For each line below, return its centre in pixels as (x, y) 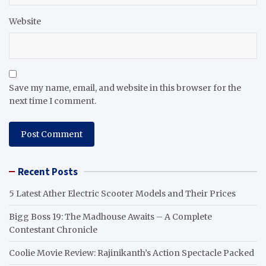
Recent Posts (48, 171)
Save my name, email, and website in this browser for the (125, 88)
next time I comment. (53, 101)
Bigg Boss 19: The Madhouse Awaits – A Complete (110, 216)
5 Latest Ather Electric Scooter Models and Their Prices (122, 193)
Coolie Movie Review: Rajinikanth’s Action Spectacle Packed (132, 253)
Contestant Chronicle (53, 229)
